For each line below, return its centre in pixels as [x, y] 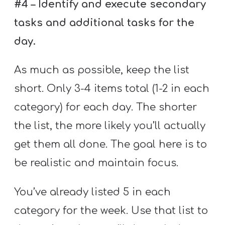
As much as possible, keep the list [102, 70]
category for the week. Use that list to [111, 210]
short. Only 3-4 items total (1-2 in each [112, 89]
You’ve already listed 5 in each [93, 192]
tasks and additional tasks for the [104, 23]
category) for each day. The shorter [106, 107]
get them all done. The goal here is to [111, 145]
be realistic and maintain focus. [96, 163]
